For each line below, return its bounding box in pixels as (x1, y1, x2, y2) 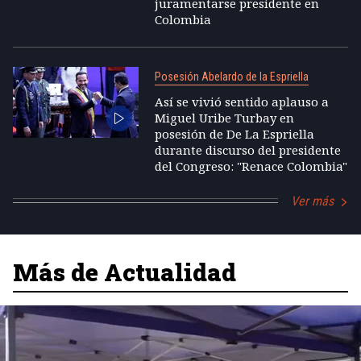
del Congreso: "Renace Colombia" (154, 157, 347, 174)
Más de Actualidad (13, 255, 236, 288)
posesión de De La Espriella (154, 125, 314, 142)
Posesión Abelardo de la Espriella (154, 69, 309, 83)
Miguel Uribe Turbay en (154, 109, 294, 126)
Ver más (291, 193, 334, 209)
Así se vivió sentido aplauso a (154, 93, 329, 110)
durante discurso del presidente (154, 141, 341, 158)
